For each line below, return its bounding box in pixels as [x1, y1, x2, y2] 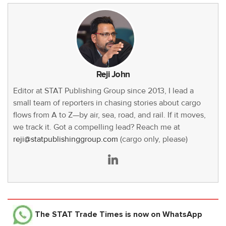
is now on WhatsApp [123, 209, 202, 220]
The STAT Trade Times [35, 209, 123, 220]
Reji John [96, 69, 130, 80]
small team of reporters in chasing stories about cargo [13, 98, 201, 108]
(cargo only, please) [118, 134, 188, 145]
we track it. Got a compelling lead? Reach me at [13, 122, 180, 133]
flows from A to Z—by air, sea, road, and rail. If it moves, [13, 110, 206, 121]
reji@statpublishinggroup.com [13, 134, 118, 145]
